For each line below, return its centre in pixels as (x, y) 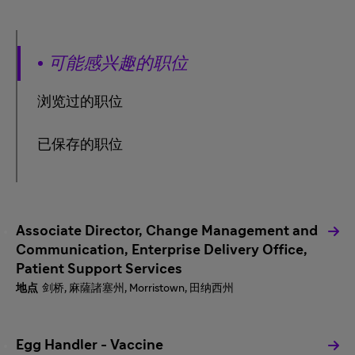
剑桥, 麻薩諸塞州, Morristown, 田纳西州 (138, 288)
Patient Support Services (99, 269)
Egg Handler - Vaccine (90, 345)
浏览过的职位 (80, 102)
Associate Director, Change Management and (167, 231)
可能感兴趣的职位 (118, 63)
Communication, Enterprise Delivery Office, (162, 250)
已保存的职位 (80, 145)
